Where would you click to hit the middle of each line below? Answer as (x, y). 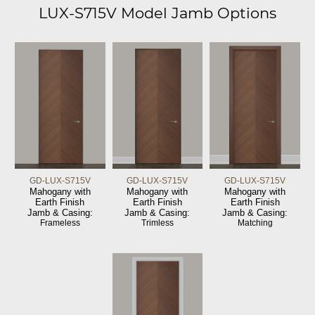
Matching (255, 223)
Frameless (60, 223)
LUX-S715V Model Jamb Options (157, 13)
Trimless (157, 223)
